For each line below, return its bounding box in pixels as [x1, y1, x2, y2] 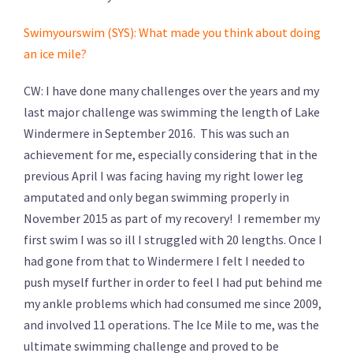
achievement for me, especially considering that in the [24, 146, 318, 162]
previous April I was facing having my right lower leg [24, 167, 303, 184]
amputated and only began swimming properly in [24, 188, 289, 205]
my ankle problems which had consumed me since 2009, [24, 295, 321, 311]
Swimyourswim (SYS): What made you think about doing [24, 24, 321, 40]
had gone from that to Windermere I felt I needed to [24, 252, 305, 269]
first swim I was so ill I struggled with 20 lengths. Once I [24, 231, 322, 247]
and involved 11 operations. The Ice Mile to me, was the [24, 316, 319, 333]
